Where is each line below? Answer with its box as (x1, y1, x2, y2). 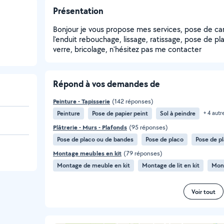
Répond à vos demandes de (53, 77, 160, 90)
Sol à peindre (160, 109, 195, 117)
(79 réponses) (123, 149, 162, 157)
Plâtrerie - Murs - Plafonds (53, 123, 127, 131)
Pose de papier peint (92, 109, 148, 117)
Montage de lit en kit (142, 161, 199, 169)
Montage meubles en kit (53, 149, 121, 157)
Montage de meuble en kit (57, 161, 130, 169)
